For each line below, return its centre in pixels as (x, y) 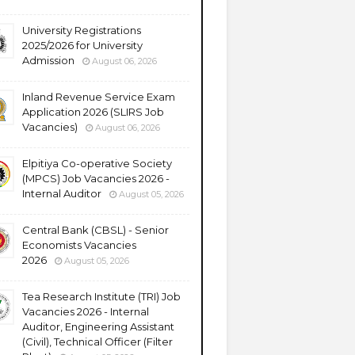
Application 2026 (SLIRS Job (93, 112)
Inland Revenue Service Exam (99, 97)
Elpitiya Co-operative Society (97, 163)
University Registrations (82, 30)
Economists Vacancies (79, 245)
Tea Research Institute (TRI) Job (101, 296)
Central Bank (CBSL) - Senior (95, 230)
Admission (48, 60)
